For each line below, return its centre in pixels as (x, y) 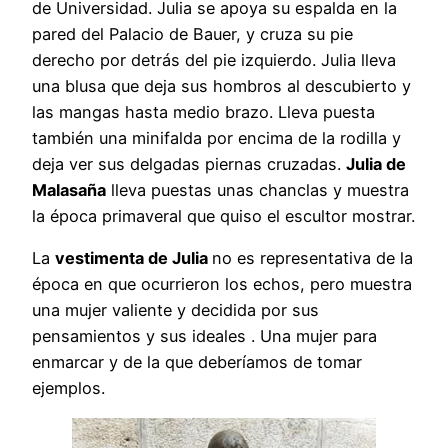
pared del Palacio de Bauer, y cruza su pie (192, 34)
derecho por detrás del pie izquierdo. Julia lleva (214, 60)
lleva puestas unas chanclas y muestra (257, 190)
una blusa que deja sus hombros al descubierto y (221, 86)
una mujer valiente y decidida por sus (175, 310)
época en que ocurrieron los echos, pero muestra (222, 284)
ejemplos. (68, 388)
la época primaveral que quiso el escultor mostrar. (223, 216)
